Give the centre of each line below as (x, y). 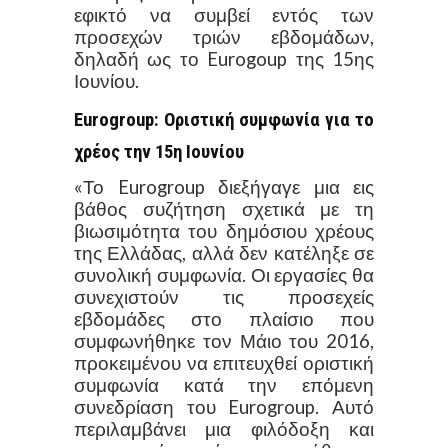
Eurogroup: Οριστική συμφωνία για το (224, 119)
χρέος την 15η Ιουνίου (159, 151)
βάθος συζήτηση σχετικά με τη (224, 208)
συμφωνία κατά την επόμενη (224, 384)
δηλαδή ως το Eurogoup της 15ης (224, 58)
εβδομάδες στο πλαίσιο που (224, 318)
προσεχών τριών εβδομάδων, (224, 36)
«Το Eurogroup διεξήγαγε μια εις (224, 186)
